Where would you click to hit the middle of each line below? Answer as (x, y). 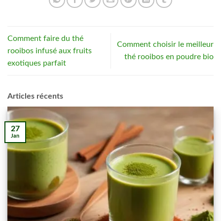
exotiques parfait (37, 63)
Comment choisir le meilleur (165, 45)
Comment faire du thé (45, 38)
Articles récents (35, 96)
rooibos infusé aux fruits (50, 51)
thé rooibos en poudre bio (169, 57)
